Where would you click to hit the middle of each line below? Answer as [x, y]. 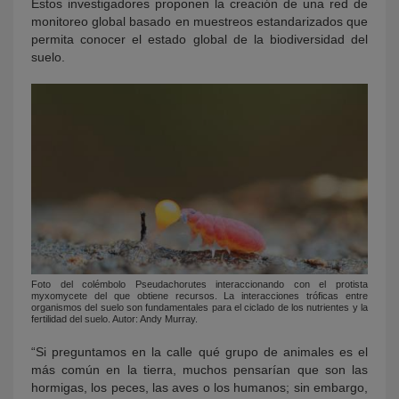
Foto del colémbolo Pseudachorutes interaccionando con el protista [199, 285]
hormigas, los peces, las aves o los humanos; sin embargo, [199, 388]
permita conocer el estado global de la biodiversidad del [199, 39]
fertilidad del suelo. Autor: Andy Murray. [114, 319]
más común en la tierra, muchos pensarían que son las [199, 370]
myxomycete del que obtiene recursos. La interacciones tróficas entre [199, 296]
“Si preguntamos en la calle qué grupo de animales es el [199, 352]
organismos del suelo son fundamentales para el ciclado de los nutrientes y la [199, 308]
